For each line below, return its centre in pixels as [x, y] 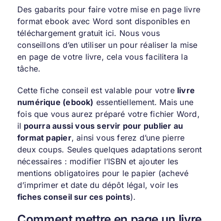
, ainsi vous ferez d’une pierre [128, 137]
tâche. [29, 68]
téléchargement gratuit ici [66, 33]
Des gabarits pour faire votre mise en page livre [109, 9]
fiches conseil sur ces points [74, 197]
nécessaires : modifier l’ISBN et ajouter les [98, 161]
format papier [44, 137]
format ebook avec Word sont [76, 21]
